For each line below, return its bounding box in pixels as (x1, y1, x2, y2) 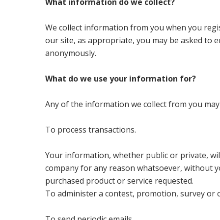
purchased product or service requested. (45, 175, 194, 187)
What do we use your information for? (45, 73, 196, 84)
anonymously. (45, 48, 97, 59)
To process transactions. (45, 124, 137, 136)
